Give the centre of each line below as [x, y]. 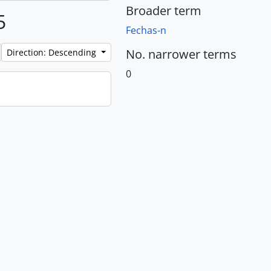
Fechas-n [146, 30]
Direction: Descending [53, 52]
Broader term [164, 11]
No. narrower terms [181, 54]
